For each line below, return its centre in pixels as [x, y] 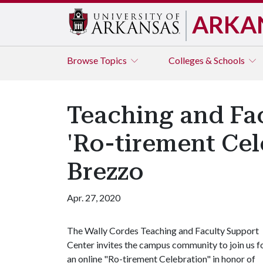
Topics [114, 60]
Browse [83, 60]
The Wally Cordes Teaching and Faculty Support [163, 230]
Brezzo [105, 172]
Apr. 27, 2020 [94, 198]
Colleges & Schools [208, 60]
